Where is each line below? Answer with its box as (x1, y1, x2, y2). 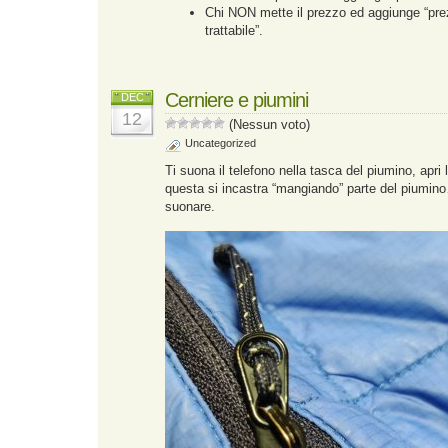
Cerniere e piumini (165, 89, 308, 111)
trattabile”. (205, 23, 263, 38)
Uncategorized (185, 137, 256, 149)
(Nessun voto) (225, 117, 310, 132)
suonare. (165, 199, 215, 214)
